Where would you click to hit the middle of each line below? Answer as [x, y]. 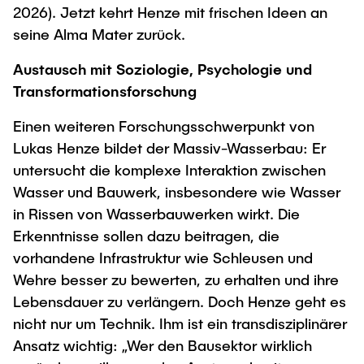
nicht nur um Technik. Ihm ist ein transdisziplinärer [180, 323]
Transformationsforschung [107, 91]
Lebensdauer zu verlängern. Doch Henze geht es [180, 301]
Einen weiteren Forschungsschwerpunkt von [164, 126]
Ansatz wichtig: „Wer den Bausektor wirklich [162, 345]
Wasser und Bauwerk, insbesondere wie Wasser [177, 192]
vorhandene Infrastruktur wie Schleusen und [163, 258]
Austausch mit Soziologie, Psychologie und [162, 69]
